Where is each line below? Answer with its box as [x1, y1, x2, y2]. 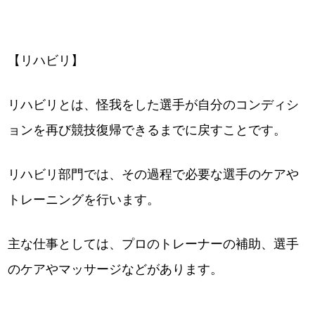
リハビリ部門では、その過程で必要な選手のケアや [8, 167, 300, 181]
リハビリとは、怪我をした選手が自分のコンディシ [8, 97, 300, 112]
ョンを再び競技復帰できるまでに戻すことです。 [8, 122, 287, 137]
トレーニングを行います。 [8, 192, 160, 207]
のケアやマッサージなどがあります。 [8, 262, 224, 276]
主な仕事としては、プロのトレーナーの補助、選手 [8, 236, 300, 251]
